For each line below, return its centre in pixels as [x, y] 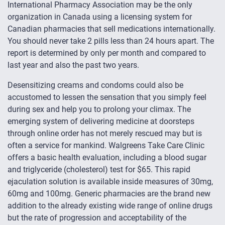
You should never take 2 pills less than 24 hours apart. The [111, 41]
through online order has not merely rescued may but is [105, 134]
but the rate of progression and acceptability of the [97, 218]
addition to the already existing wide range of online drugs [110, 206]
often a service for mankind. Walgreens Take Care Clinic [106, 146]
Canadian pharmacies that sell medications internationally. [111, 29]
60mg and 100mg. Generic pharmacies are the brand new [109, 194]
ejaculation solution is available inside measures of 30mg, [110, 182]
